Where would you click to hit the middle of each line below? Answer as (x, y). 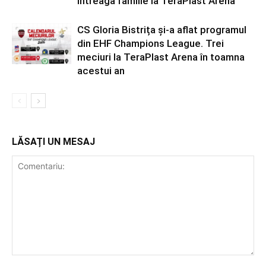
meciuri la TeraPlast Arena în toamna (161, 57)
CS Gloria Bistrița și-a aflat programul (162, 30)
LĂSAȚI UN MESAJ (53, 142)
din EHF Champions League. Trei (151, 44)
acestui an (101, 71)
